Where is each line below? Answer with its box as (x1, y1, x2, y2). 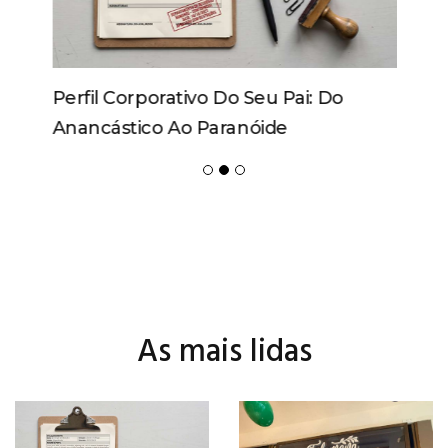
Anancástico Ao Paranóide (51, 117, 287, 139)
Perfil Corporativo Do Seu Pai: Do (51, 87, 343, 109)
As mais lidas (136, 327, 312, 378)
